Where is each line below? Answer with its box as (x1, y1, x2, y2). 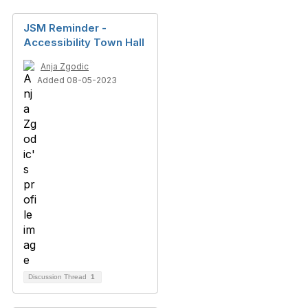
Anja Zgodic (41, 61, 89, 71)
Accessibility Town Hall (23, 36, 144, 49)
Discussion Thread (28, 273, 89, 280)
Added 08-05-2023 (37, 75, 117, 85)
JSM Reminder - (23, 21, 107, 34)
